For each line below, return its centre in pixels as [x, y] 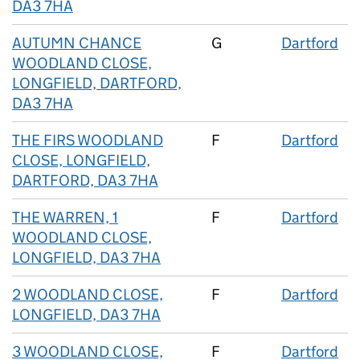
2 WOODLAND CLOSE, [88, 295]
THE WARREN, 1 [65, 217]
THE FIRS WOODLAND [88, 140]
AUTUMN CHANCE [77, 43]
